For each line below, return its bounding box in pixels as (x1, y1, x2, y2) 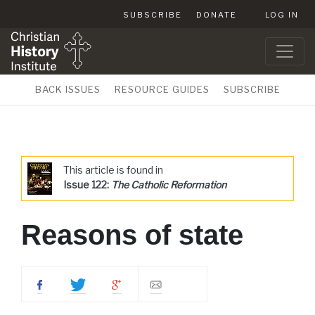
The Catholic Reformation (111, 179, 226, 191)
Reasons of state (21, 219, 243, 250)
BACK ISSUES (34, 84, 101, 95)
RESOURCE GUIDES (114, 84, 210, 95)
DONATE (196, 10, 237, 20)
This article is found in (63, 164, 163, 176)
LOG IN (265, 10, 299, 20)
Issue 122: (63, 179, 111, 191)
